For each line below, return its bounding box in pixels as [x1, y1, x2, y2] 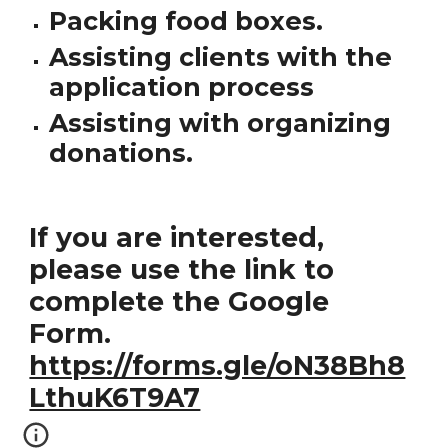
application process [49, 71, 315, 102]
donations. [49, 137, 194, 168]
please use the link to [29, 253, 335, 286]
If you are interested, [29, 221, 325, 254]
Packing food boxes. [49, 5, 324, 36]
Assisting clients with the [49, 41, 393, 72]
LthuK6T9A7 [29, 381, 201, 414]
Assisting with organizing [49, 107, 392, 138]
